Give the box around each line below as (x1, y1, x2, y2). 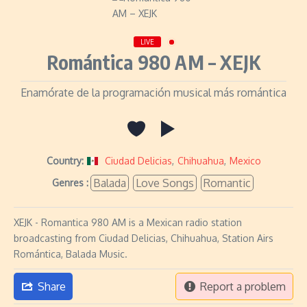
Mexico (229, 155, 261, 167)
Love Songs (135, 176, 194, 190)
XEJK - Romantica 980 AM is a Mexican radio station (14, 217, 242, 228)
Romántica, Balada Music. (14, 248, 127, 260)
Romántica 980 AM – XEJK (46, 50, 261, 74)
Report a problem (200, 280, 286, 293)
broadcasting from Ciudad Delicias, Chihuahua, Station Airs (14, 232, 273, 244)
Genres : (51, 177, 88, 188)
